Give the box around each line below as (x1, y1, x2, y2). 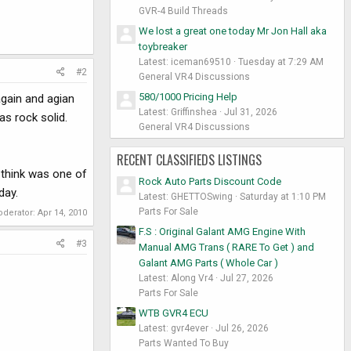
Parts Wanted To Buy (139, 337, 229, 349)
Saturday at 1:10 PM (240, 191, 326, 203)
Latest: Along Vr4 (139, 272, 213, 284)
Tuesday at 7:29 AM (238, 56, 324, 67)
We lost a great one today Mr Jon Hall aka (139, 24, 327, 37)
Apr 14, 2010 (38, 208, 87, 219)
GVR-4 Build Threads (139, 5, 228, 17)
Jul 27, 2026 (220, 272, 273, 284)
